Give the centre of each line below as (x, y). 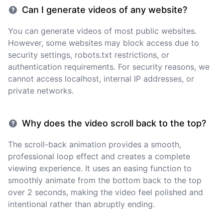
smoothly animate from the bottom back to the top (105, 180)
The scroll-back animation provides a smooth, (95, 144)
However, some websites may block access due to (104, 43)
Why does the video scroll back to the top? (114, 123)
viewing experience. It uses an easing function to (100, 168)
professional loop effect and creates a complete (99, 156)
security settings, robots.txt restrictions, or (89, 55)
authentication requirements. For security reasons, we (109, 67)
